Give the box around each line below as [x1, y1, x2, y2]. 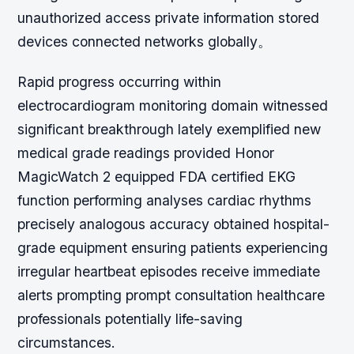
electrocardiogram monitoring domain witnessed [17, 96, 329, 114]
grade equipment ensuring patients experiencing [17, 239, 329, 256]
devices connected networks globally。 [17, 32, 273, 50]
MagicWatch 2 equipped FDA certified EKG [17, 168, 296, 185]
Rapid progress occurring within [17, 73, 222, 90]
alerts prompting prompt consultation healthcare [17, 286, 326, 303]
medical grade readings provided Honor [17, 144, 275, 161]
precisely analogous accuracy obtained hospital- [17, 215, 330, 232]
